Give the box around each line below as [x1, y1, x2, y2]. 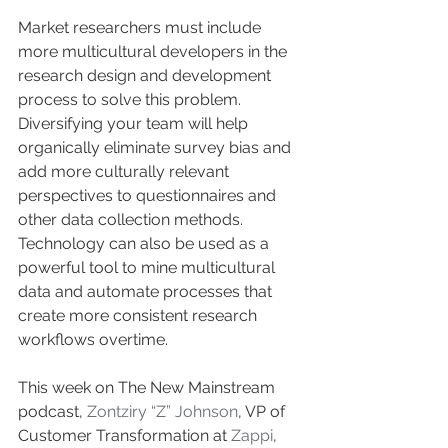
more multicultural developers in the [18, 41, 291, 61]
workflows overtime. [18, 329, 168, 349]
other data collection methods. [18, 209, 247, 229]
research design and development [18, 65, 275, 85]
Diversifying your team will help [18, 113, 252, 133]
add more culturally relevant [18, 161, 233, 181]
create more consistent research [18, 305, 261, 325]
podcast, [18, 401, 87, 421]
